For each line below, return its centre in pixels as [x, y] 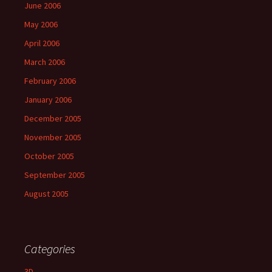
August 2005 [46, 194]
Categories [50, 249]
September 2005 [55, 175]
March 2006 [45, 62]
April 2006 [42, 43]
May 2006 [41, 24]
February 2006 [50, 81]
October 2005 [49, 156]
